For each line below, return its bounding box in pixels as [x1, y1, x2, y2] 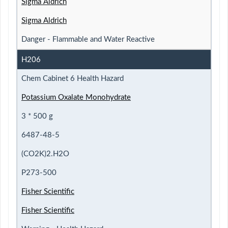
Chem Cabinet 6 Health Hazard [21, 74, 124, 82]
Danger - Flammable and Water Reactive [21, 35, 155, 43]
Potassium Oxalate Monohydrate [21, 93, 131, 101]
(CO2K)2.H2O [21, 150, 69, 158]
